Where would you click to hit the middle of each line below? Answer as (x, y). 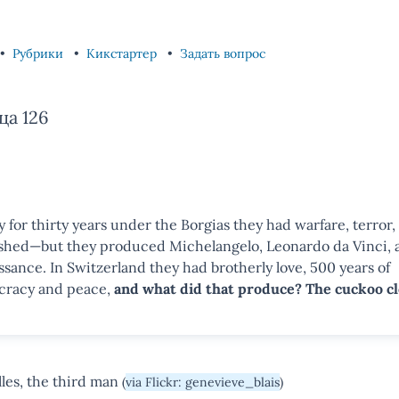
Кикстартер (123, 53)
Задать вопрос (223, 53)
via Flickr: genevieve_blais (203, 382)
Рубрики (40, 53)
